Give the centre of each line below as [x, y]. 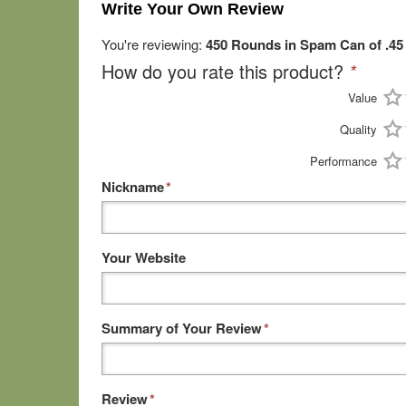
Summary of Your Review [182, 328]
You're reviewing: [154, 44]
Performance [344, 161]
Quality [359, 129]
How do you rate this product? [225, 71]
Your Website [144, 257]
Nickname [133, 187]
